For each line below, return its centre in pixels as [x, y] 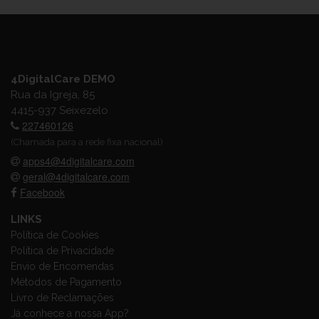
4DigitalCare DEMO [63, 79]
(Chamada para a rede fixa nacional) [87, 142]
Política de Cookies [55, 235]
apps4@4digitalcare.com [79, 161]
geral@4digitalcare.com [76, 177]
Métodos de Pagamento [66, 282]
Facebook [42, 192]
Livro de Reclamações [62, 298]
